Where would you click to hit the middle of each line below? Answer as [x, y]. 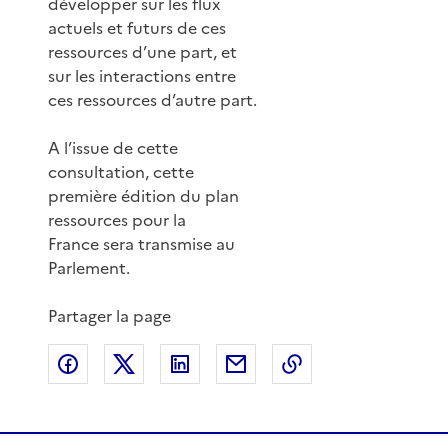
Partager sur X [197, 363]
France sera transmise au [141, 243]
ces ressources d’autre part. [152, 99]
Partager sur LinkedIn [280, 363]
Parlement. [89, 267]
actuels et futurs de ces [137, 27]
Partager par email [325, 363]
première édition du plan [143, 195]
